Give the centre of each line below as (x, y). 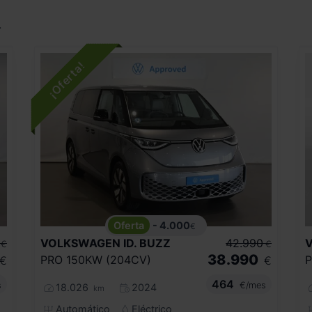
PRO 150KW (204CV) (96, 260)
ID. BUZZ (147, 243)
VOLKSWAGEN (80, 243)
